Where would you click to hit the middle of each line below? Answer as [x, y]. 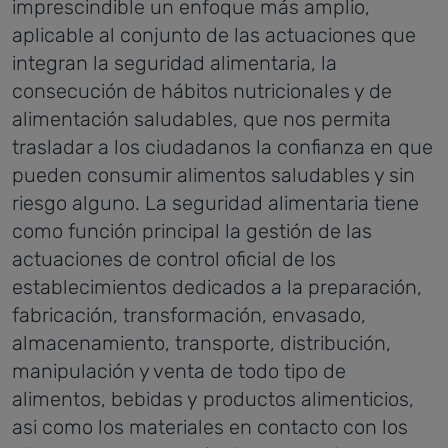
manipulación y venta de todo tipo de [179, 371]
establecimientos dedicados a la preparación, [217, 287]
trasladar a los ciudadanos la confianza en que [222, 147]
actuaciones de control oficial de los [174, 259]
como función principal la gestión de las [192, 231]
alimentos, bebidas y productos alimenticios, [213, 399]
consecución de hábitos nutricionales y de [202, 91]
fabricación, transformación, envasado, [189, 315]
